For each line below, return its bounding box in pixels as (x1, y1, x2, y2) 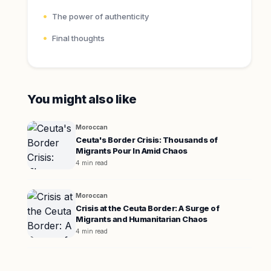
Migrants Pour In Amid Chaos (76, 146, 188, 155)
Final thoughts (52, 33, 105, 43)
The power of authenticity (52, 11, 149, 21)
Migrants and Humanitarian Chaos (76, 214, 207, 224)
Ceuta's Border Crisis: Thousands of (76, 135, 218, 145)
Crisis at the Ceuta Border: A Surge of (76, 203, 220, 213)
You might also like (27, 92, 137, 106)
